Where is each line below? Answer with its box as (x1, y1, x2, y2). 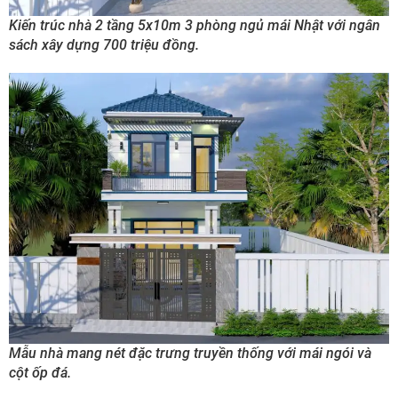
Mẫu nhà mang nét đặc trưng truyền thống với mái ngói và (9, 345, 371, 362)
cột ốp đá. (9, 364, 71, 382)
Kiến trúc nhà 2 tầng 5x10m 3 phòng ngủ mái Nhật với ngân (9, 17, 380, 35)
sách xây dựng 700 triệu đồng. (9, 36, 199, 54)
